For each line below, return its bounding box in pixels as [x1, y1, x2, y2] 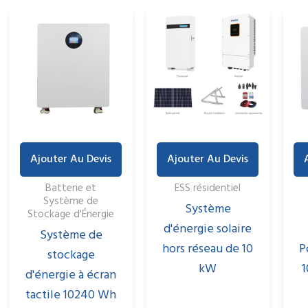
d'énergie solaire [164, 218, 252, 242]
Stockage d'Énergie [27, 206, 115, 223]
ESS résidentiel [175, 179, 241, 197]
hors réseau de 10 [162, 238, 254, 262]
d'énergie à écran [25, 264, 117, 288]
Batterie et [45, 179, 97, 197]
